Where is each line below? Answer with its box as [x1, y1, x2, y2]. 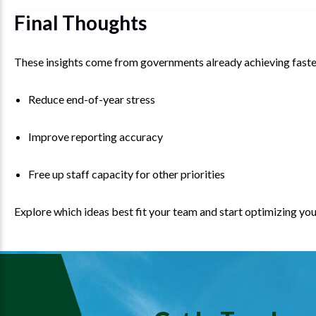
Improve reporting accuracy [28, 130, 163, 144]
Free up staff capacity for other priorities [28, 167, 225, 181]
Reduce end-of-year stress [28, 92, 155, 107]
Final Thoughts [14, 11, 147, 35]
